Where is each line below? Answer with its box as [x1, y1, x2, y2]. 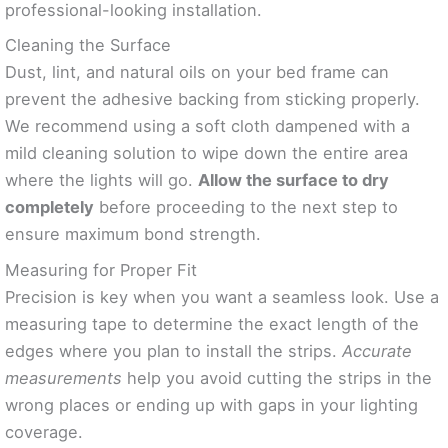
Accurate [342, 340, 412, 361]
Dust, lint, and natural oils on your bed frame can [5, 62, 389, 83]
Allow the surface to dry [198, 170, 389, 191]
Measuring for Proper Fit [5, 259, 197, 280]
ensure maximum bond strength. [5, 224, 261, 245]
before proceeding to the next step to [94, 197, 398, 218]
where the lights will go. [5, 170, 198, 191]
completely [5, 197, 94, 218]
